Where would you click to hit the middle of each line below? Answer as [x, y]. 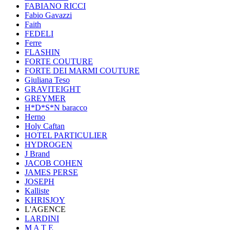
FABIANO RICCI [55, 6]
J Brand [37, 154]
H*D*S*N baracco [56, 108]
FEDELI [39, 34]
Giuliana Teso [47, 80]
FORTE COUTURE [59, 61]
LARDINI [42, 218]
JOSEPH [40, 181]
